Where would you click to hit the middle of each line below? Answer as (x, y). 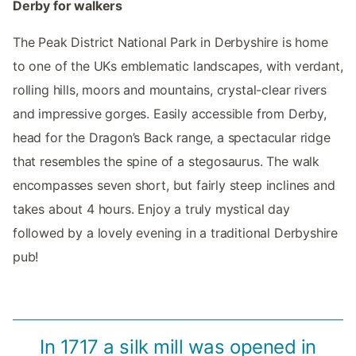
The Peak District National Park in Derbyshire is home (170, 42)
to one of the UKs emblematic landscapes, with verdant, (178, 66)
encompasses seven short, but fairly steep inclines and (174, 185)
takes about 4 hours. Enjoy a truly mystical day (151, 209)
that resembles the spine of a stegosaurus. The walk (166, 161)
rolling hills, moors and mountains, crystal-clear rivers (170, 89)
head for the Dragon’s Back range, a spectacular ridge (172, 137)
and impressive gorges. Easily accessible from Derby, (170, 113)
